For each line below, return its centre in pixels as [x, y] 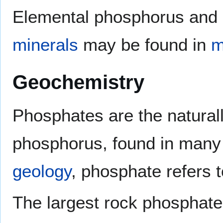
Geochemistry [78, 82]
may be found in [145, 45]
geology [42, 171]
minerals [45, 45]
